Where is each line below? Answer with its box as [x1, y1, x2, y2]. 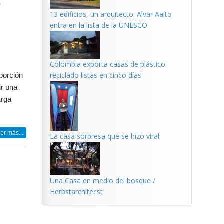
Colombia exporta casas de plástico [49, 59, 165, 69]
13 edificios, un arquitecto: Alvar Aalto [49, 9, 172, 19]
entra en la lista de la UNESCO [49, 20, 147, 30]
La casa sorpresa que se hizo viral [49, 131, 159, 141]
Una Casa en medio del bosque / [49, 176, 155, 185]
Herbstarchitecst [49, 187, 103, 196]
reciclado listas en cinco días [49, 70, 141, 80]
